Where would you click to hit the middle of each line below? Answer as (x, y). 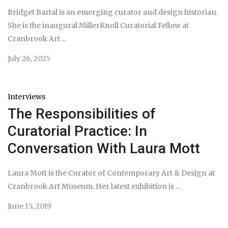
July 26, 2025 (29, 59)
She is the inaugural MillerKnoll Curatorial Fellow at (98, 25)
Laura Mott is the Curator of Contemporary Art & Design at (111, 173)
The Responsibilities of (82, 114)
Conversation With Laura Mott (104, 148)
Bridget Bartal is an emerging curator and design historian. (113, 12)
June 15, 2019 (30, 206)
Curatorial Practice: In (77, 131)
